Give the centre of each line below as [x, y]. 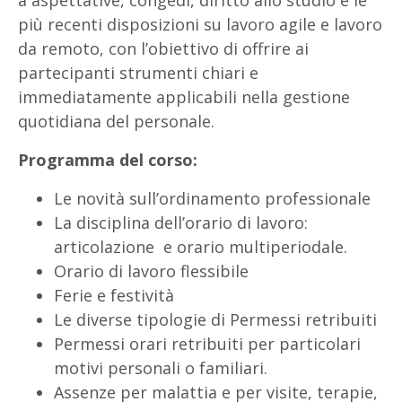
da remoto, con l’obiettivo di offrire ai [163, 48]
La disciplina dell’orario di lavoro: [181, 223]
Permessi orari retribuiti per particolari [207, 344]
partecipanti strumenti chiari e [138, 73]
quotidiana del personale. [116, 121]
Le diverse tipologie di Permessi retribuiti [215, 319]
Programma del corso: [108, 160]
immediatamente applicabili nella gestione [184, 97]
